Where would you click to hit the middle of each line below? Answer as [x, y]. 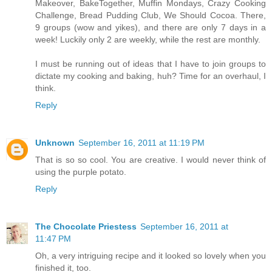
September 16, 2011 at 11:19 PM [141, 142]
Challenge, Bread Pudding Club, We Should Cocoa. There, [151, 15]
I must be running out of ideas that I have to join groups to [151, 63]
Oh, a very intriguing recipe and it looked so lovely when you [151, 255]
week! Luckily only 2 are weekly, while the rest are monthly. [148, 39]
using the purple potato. [81, 172]
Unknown [55, 142]
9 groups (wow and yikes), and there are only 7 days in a [151, 27]
